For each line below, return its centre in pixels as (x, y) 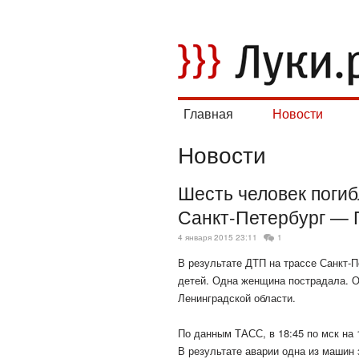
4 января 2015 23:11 (218, 238)
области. (275, 298)
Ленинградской (216, 298)
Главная (208, 113)
